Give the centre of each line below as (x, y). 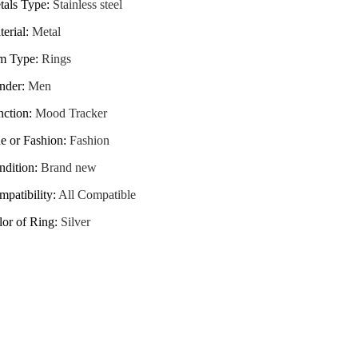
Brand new (69, 167)
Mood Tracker (71, 113)
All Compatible (97, 194)
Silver (76, 221)
